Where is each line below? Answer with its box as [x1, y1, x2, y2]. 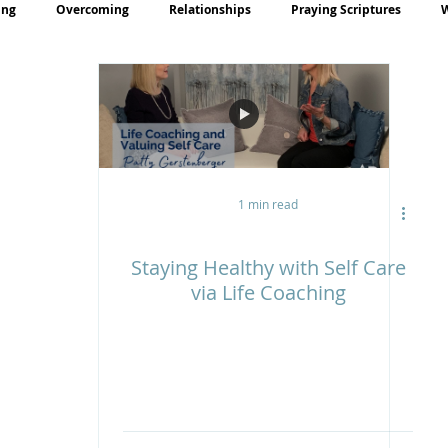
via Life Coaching [190, 279, 346, 307]
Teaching [70, 80, 123, 98]
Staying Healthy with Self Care [130, 254, 406, 282]
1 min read [238, 196, 298, 213]
